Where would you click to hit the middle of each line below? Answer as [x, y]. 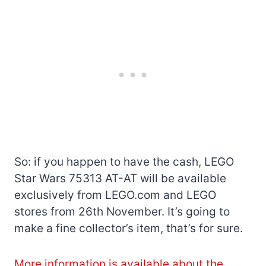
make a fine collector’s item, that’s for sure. [129, 228]
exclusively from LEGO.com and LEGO [115, 195]
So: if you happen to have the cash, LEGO [124, 161]
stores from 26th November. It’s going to [122, 211]
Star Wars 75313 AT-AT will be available [120, 178]
